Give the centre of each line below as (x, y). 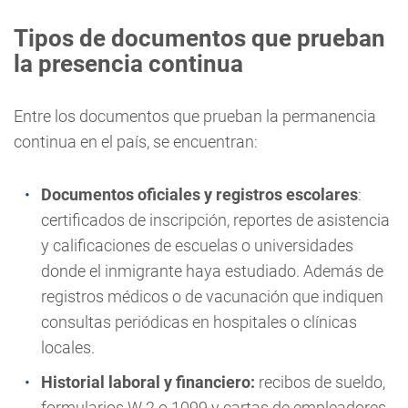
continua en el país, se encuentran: (136, 141)
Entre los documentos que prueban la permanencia (195, 116)
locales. (68, 347)
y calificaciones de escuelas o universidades (197, 245)
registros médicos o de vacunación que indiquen (212, 296)
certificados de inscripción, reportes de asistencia (215, 219)
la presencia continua (128, 63)
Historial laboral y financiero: (150, 382)
